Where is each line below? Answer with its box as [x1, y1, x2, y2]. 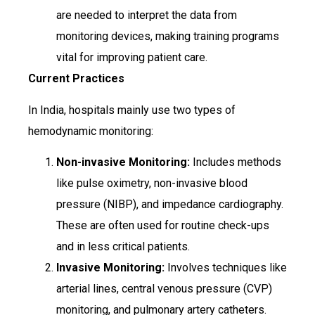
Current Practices [28, 72, 124, 86]
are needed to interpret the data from [56, 8, 237, 22]
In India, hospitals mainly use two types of [28, 103, 236, 117]
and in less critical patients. [56, 240, 190, 254]
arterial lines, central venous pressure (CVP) [56, 282, 272, 296]
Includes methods [190, 155, 281, 169]
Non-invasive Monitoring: [56, 155, 190, 169]
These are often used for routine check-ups [56, 219, 269, 233]
